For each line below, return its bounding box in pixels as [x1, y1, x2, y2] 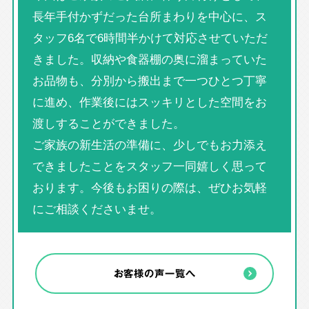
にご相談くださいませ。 [32, 199, 161, 218]
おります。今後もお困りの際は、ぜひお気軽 [32, 178, 267, 197]
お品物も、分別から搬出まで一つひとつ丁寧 [32, 71, 267, 90]
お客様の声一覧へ [113, 265, 196, 281]
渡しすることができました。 [32, 114, 185, 132]
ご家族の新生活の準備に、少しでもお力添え [32, 135, 267, 154]
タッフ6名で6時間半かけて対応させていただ [32, 28, 268, 47]
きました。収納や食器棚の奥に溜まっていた [32, 50, 267, 68]
